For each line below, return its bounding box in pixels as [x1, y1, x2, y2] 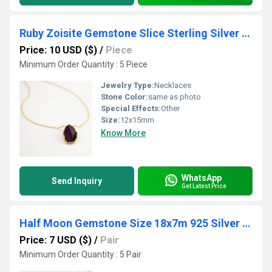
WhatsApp [182, 172, 222, 183]
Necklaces [154, 81, 191, 90]
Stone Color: [101, 92, 148, 101]
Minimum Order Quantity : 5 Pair [19, 250, 141, 259]
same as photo [148, 92, 201, 101]
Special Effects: [101, 104, 161, 113]
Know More [101, 128, 146, 138]
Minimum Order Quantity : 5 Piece [19, 59, 148, 69]
